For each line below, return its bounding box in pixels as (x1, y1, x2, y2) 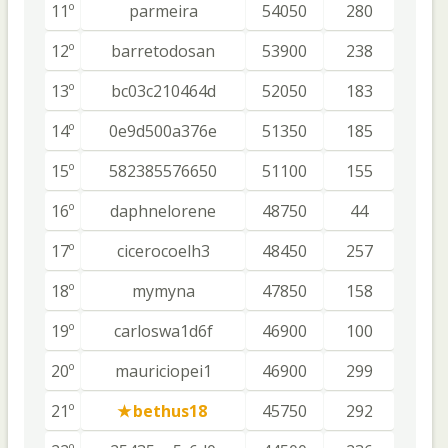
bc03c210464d (110, 80, 216, 102)
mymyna (131, 280, 195, 302)
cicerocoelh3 (116, 240, 210, 262)
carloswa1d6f (113, 320, 213, 342)
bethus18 (133, 400, 207, 422)
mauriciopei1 (114, 360, 212, 382)
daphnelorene (110, 200, 216, 222)
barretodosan (111, 40, 215, 62)
